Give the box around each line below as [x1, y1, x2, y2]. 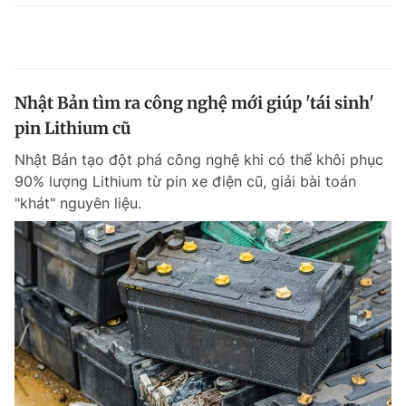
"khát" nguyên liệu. [14, 194, 141, 212]
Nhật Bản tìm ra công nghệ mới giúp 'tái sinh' [14, 92, 374, 113]
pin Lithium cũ [14, 118, 130, 139]
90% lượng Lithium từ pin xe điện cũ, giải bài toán [14, 172, 356, 190]
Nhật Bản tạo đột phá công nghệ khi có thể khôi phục [14, 150, 383, 169]
